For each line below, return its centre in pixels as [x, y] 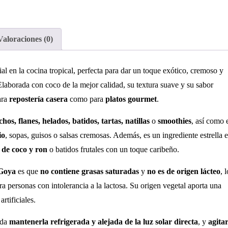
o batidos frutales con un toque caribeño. [113, 149]
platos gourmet [131, 99]
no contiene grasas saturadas [90, 171]
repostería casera [38, 99]
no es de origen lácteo [184, 171]
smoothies [175, 121]
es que [28, 171]
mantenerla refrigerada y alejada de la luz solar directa [104, 221]
